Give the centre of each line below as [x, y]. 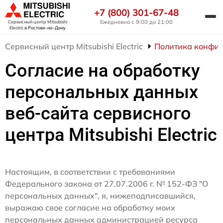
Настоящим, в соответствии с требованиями [90, 172]
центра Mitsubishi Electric [111, 135]
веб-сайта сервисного [98, 114]
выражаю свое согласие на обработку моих [90, 208]
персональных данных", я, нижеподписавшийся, [100, 196]
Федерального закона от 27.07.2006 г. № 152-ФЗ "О [107, 184]
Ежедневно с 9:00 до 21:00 [136, 22]
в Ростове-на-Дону [45, 28]
